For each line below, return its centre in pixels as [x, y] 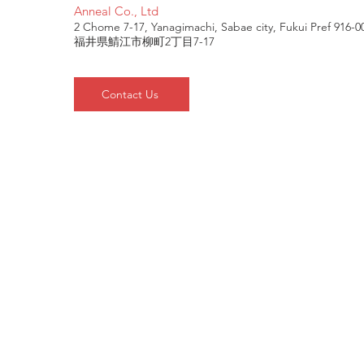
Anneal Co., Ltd [116, 11]
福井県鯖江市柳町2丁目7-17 [144, 41]
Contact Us [130, 94]
